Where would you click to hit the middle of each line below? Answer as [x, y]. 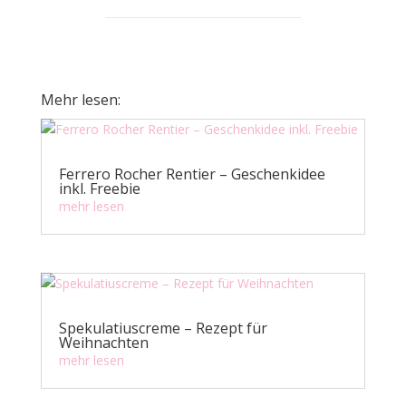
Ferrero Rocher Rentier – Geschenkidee [192, 174]
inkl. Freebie [99, 189]
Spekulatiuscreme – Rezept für [163, 328]
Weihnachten [103, 342]
